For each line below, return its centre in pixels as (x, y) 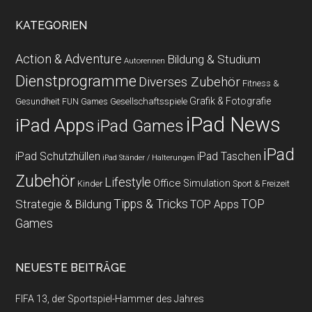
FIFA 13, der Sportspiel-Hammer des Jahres (110, 299)
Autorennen (145, 61)
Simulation (207, 183)
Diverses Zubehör (190, 82)
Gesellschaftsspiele (149, 101)
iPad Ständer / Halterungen (149, 158)
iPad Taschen (229, 156)
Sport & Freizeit (262, 184)
